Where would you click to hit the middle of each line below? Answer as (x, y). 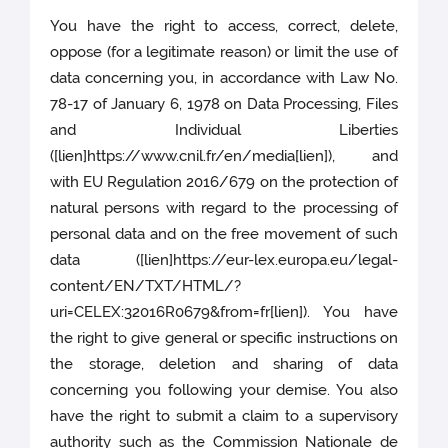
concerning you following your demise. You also (224, 390)
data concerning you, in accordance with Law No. (224, 78)
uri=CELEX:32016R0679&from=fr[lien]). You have (224, 312)
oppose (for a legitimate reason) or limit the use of (224, 52)
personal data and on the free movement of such (224, 234)
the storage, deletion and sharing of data (224, 364)
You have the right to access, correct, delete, (224, 26)
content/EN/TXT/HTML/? (146, 286)
